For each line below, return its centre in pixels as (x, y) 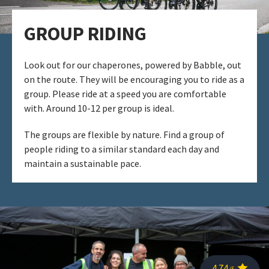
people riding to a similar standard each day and (122, 149)
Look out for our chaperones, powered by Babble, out (133, 65)
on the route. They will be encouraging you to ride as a (134, 79)
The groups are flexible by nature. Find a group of (124, 134)
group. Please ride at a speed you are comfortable (125, 93)
